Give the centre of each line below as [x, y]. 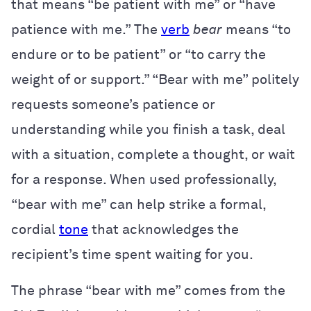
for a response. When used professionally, [144, 179]
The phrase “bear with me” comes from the [148, 291]
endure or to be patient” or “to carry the [138, 54]
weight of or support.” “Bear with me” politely [155, 79]
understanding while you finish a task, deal [148, 129]
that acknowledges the [163, 229]
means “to [257, 30]
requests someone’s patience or [113, 104]
